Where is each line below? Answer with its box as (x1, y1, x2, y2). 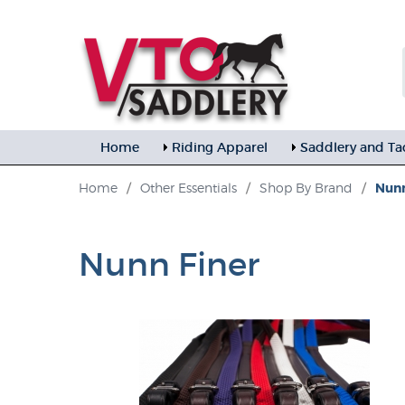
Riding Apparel (171, 139, 268, 155)
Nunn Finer (79, 244, 259, 285)
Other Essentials (140, 180, 237, 195)
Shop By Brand (259, 180, 353, 195)
